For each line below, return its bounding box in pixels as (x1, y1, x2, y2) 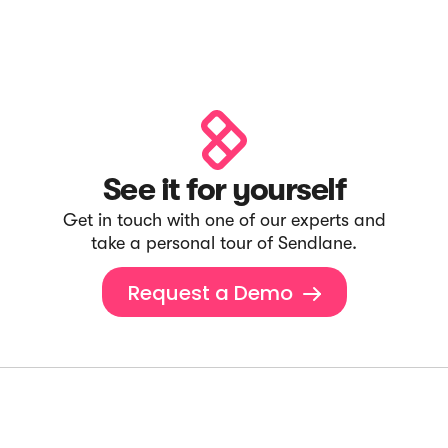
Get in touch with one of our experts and (62, 210, 386, 230)
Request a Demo (127, 279, 293, 307)
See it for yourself (102, 171, 346, 208)
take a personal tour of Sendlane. (91, 233, 357, 253)
